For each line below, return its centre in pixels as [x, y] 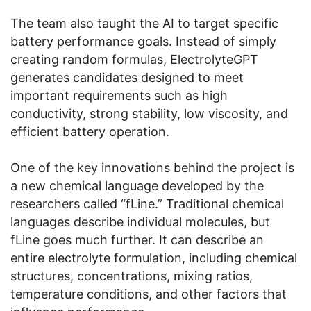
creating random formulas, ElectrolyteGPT [134, 59]
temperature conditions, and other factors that [149, 294]
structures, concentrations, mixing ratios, [132, 276]
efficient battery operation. [90, 131]
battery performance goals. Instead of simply [143, 41]
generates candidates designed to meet [127, 77]
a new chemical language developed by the [137, 185]
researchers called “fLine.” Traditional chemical [147, 203]
